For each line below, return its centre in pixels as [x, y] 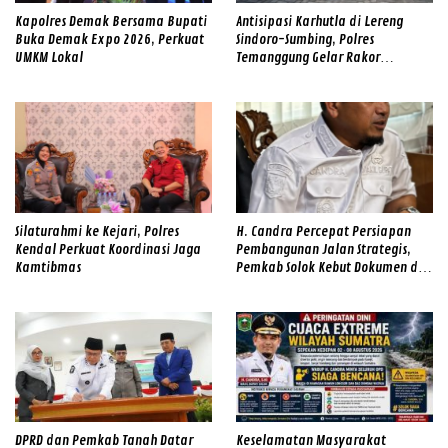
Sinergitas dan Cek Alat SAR [311, 75]
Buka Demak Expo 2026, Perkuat [109, 39]
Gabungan [265, 93]
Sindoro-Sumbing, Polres [305, 39]
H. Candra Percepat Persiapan [323, 231]
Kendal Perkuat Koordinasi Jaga [108, 249]
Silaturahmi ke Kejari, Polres [97, 231]
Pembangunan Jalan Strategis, [323, 249]
